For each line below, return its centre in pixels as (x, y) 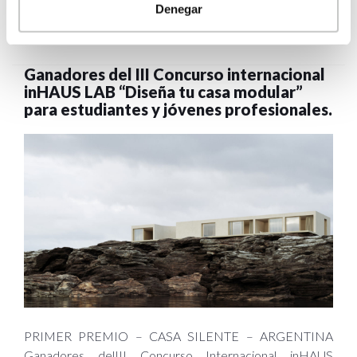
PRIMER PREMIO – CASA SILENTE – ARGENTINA (178, 336)
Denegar (178, 9)
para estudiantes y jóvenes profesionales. (178, 110)
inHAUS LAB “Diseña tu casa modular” (163, 92)
